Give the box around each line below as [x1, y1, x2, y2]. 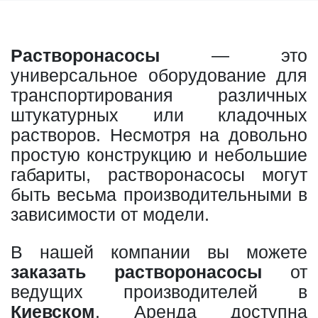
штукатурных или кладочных [11, 104, 307, 125]
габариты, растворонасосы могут [11, 164, 307, 185]
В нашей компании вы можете [11, 241, 307, 262]
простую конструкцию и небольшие [11, 144, 307, 165]
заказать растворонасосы [11, 261, 262, 282]
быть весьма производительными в [11, 184, 307, 204]
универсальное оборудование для [11, 65, 307, 85]
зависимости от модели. [11, 204, 209, 224]
